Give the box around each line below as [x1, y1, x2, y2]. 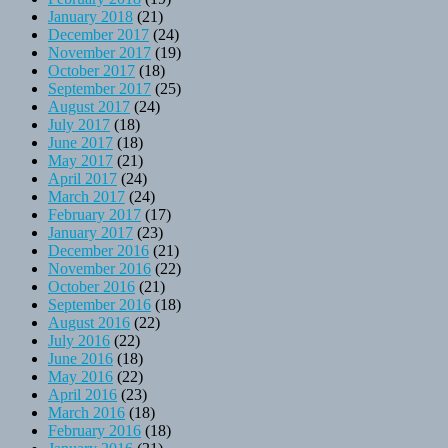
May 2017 [48, 151, 113, 169]
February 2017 [48, 205, 141, 223]
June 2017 [48, 133, 113, 151]
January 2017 [48, 223, 133, 241]
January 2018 [48, 7, 133, 25]
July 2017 [48, 115, 110, 133]
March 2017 [48, 187, 125, 205]
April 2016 [48, 385, 117, 403]
